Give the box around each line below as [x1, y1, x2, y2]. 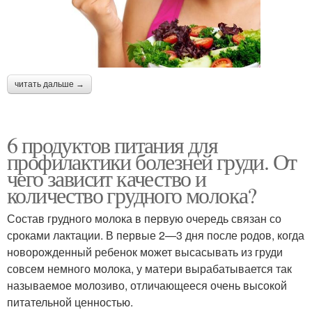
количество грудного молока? [7, 179, 256, 210]
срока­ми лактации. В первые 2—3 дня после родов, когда [7, 226, 304, 243]
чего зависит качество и [7, 162, 206, 193]
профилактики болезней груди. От [7, 146, 297, 176]
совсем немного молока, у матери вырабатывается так [7, 260, 292, 276]
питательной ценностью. [7, 293, 133, 310]
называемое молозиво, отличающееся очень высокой [7, 276, 287, 293]
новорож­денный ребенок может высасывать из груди [7, 243, 283, 260]
